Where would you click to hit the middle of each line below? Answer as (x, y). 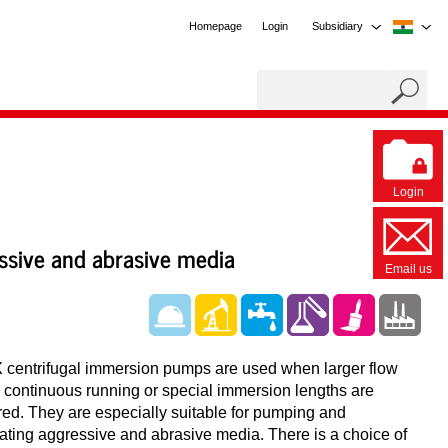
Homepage (215, 26)
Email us (408, 269)
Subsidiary (337, 26)
